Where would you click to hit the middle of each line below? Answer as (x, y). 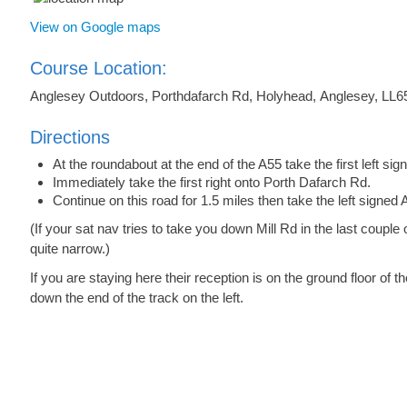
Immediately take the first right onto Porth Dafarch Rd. (212, 183)
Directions (70, 138)
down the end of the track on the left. (137, 298)
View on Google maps (95, 27)
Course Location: (99, 69)
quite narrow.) (70, 249)
